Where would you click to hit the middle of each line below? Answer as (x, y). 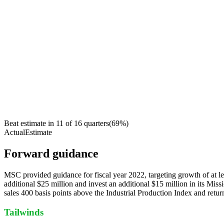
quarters (96, 123)
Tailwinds (24, 212)
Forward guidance (51, 154)
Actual (14, 132)
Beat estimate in (29, 123)
